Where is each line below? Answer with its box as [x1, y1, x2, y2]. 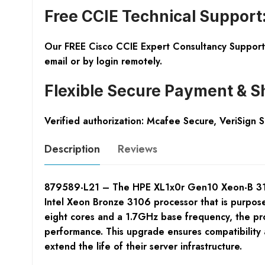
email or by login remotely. [44, 54, 162, 68]
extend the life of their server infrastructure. [44, 239, 242, 253]
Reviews [117, 141, 157, 157]
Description [44, 141, 100, 157]
